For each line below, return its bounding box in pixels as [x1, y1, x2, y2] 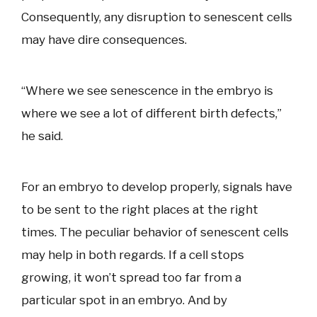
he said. [21, 129, 63, 143]
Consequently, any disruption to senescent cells [21, 10, 292, 24]
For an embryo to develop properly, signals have [21, 180, 292, 194]
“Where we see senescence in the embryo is [21, 83, 273, 98]
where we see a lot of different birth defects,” [21, 106, 282, 120]
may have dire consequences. [21, 33, 187, 47]
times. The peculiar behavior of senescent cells [21, 225, 289, 239]
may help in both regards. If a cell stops [21, 248, 244, 262]
